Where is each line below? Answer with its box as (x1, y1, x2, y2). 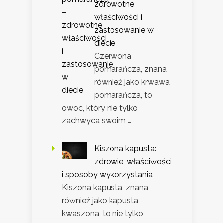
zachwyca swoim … (62, 116, 131, 126)
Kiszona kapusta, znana (62, 183, 148, 193)
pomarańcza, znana (94, 64, 167, 74)
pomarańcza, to (94, 90, 152, 100)
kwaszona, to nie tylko (62, 209, 143, 219)
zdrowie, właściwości (94, 157, 172, 167)
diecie (94, 38, 115, 48)
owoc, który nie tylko (62, 103, 138, 113)
